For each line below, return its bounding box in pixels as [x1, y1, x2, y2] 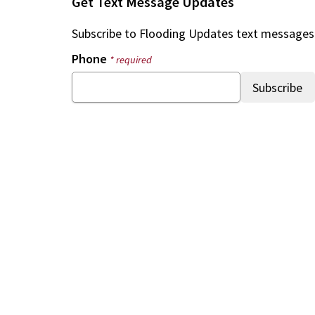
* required [110, 53, 153, 66]
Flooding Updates [139, 25, 234, 41]
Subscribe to [72, 25, 140, 41]
